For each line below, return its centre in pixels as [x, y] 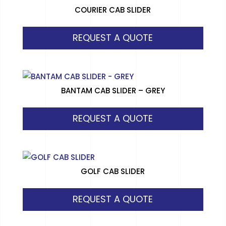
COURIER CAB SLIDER [113, 10]
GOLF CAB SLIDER [113, 172]
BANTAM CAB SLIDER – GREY [113, 91]
